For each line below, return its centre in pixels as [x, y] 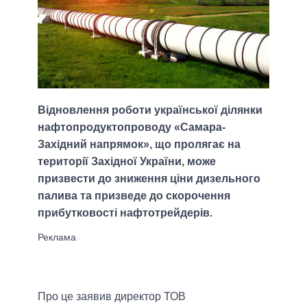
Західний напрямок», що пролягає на [139, 145]
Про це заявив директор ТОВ [112, 297]
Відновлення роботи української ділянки [150, 110]
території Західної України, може [127, 162]
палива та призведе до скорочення [134, 196]
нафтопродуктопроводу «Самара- [132, 127]
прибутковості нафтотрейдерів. [125, 213]
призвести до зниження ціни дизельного [149, 179]
